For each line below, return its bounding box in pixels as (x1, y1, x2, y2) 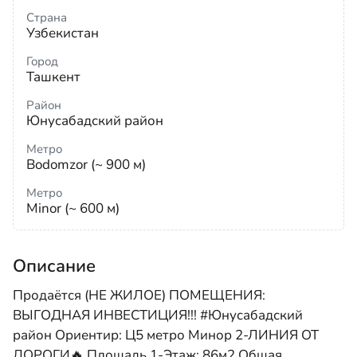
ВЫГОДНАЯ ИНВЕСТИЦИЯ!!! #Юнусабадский (13, 306, 303, 324)
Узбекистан (26, 24, 99, 42)
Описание (13, 254, 96, 278)
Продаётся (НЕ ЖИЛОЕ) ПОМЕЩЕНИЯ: (13, 286, 265, 304)
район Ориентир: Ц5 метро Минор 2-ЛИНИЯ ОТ (13, 326, 319, 344)
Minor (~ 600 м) (26, 199, 120, 218)
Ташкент (26, 68, 80, 86)
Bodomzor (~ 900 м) (26, 155, 146, 174)
